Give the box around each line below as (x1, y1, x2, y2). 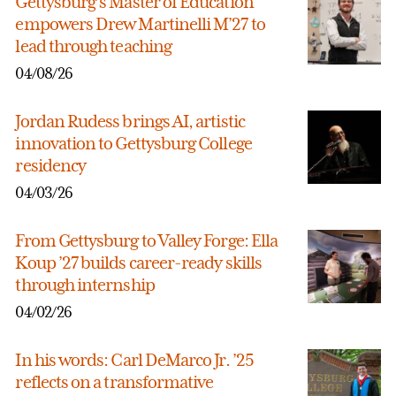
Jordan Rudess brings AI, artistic (15, 110, 245, 133)
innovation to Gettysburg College (15, 133, 252, 155)
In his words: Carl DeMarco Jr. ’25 (15, 348, 254, 370)
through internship (15, 274, 155, 296)
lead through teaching (15, 35, 171, 57)
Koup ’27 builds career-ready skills (15, 252, 262, 274)
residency (15, 155, 87, 177)
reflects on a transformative (15, 370, 214, 392)
